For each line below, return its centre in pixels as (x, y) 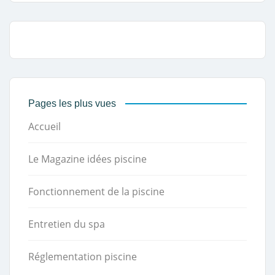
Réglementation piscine (83, 256)
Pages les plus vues (72, 103)
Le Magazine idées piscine (87, 159)
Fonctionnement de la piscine (96, 191)
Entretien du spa (67, 224)
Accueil (45, 126)
